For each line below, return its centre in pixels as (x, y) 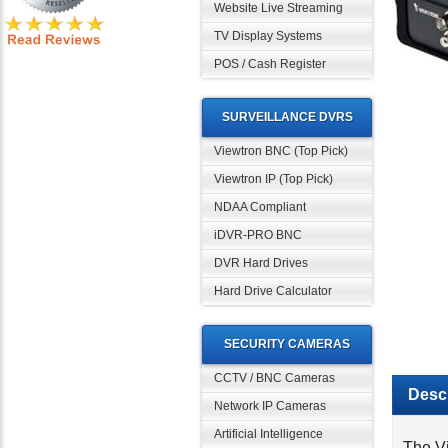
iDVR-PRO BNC (258, 235)
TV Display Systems (268, 36)
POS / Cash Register (270, 64)
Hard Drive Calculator (273, 291)
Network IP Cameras (270, 406)
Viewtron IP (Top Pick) (273, 179)
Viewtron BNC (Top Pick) (281, 151)
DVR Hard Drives (261, 263)
